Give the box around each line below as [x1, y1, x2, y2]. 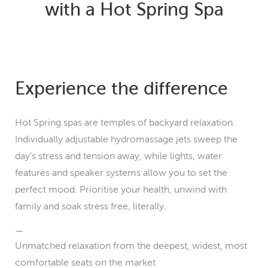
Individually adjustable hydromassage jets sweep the [15, 134, 237, 144]
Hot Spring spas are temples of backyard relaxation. [15, 117, 235, 127]
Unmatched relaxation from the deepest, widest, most [15, 240, 247, 251]
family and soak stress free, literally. [15, 201, 166, 211]
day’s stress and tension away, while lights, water [15, 151, 222, 161]
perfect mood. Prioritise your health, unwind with [15, 184, 227, 194]
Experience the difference [15, 78, 228, 98]
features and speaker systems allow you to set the [15, 167, 227, 178]
